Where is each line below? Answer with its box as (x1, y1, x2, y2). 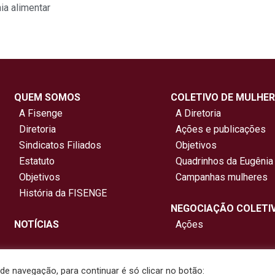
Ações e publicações (170, 123, 266, 136)
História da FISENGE (14, 187, 107, 199)
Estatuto (14, 155, 55, 168)
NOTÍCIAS (14, 219, 60, 231)
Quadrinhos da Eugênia (170, 155, 273, 168)
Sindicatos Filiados (14, 139, 102, 152)
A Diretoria (170, 107, 221, 120)
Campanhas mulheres (170, 171, 268, 184)
